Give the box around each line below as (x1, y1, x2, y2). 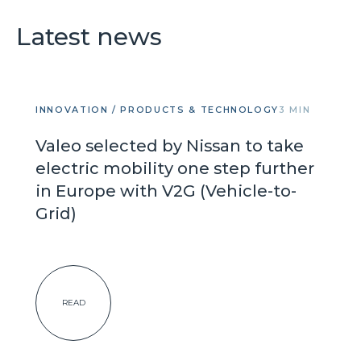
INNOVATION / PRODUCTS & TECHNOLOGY (35, 103, 280, 115)
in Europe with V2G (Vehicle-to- (35, 180, 297, 201)
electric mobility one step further (35, 158, 314, 178)
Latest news (16, 21, 162, 52)
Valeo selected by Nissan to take (35, 135, 304, 156)
